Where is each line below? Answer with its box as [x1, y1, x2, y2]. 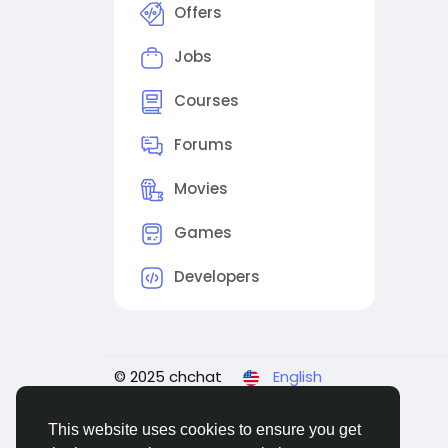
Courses [174, 90, 239, 112]
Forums [174, 134, 233, 156]
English [273, 366, 322, 387]
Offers [174, 2, 222, 24]
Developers [174, 266, 260, 288]
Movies [174, 178, 228, 200]
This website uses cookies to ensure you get [48, 421, 361, 439]
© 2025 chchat [114, 366, 222, 387]
